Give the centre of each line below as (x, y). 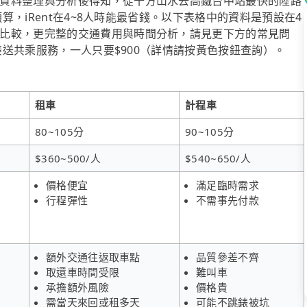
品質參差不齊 (228, 257)
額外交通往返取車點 (93, 257)
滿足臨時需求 (228, 185)
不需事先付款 (228, 200)
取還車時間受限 (83, 272)
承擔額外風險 (77, 287)
